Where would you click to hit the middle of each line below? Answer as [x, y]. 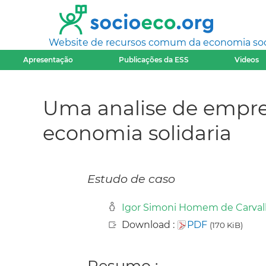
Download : [149, 225]
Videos [247, 60]
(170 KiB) [226, 225]
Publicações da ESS [154, 60]
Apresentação [48, 60]
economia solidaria [137, 132]
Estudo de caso [131, 179]
